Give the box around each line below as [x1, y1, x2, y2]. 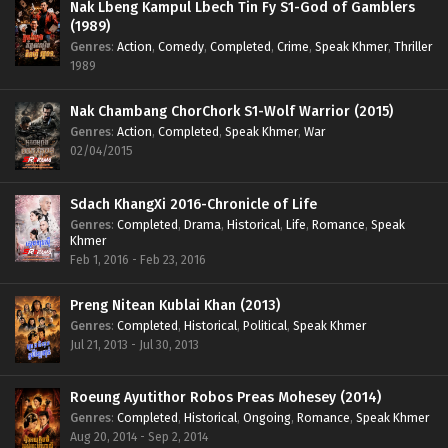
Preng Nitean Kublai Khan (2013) [70, 296, 280, 314]
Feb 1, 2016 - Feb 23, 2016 [70, 251, 206, 267]
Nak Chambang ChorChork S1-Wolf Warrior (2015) [70, 103, 393, 121]
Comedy [158, 39, 204, 55]
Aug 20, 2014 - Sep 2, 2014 [70, 429, 208, 445]
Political [243, 317, 287, 333]
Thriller [394, 39, 432, 55]
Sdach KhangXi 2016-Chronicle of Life [70, 195, 317, 213]
